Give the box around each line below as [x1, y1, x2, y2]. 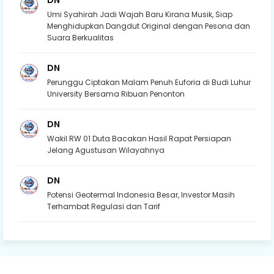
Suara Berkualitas [47, 32, 114, 43]
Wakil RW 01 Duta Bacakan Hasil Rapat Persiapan [47, 133, 231, 144]
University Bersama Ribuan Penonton [47, 89, 185, 99]
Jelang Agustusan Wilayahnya [47, 145, 165, 155]
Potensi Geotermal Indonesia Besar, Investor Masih [47, 190, 235, 200]
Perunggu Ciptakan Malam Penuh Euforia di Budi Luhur [47, 77, 251, 87]
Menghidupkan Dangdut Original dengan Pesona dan [47, 21, 250, 31]
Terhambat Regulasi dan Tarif [47, 201, 160, 212]
